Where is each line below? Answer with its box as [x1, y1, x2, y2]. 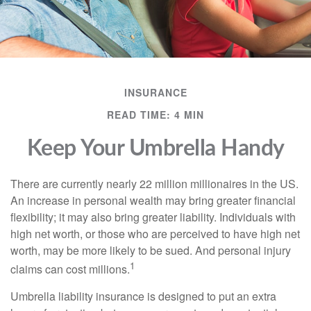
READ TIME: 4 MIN [107, 108, 204, 121]
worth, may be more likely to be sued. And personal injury [10, 242, 291, 258]
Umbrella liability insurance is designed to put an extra [10, 288, 276, 305]
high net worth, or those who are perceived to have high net [10, 226, 300, 242]
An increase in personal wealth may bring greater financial [10, 192, 296, 208]
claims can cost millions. [10, 261, 130, 278]
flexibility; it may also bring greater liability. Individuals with [10, 209, 296, 225]
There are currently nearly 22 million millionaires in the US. [10, 176, 299, 192]
